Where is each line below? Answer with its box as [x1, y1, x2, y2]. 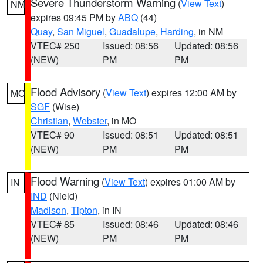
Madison [31, 203, 66, 217]
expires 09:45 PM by [31, 11, 118, 24]
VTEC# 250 [31, 39, 80, 52]
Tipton [71, 203, 97, 217]
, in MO [107, 114, 136, 127]
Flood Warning [31, 173, 99, 188]
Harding [160, 25, 194, 38]
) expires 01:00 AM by [145, 175, 235, 188]
